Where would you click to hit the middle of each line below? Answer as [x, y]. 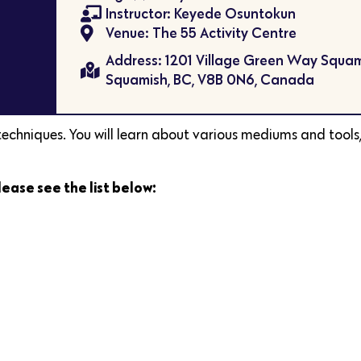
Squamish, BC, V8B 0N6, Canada [210, 80]
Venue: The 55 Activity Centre [201, 33]
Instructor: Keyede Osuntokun [201, 14]
